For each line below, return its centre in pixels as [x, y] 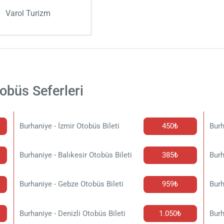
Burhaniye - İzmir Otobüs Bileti [70, 126]
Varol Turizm [28, 13]
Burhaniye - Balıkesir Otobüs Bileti [76, 155]
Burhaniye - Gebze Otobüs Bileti [72, 184]
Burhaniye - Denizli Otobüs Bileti [73, 213]
